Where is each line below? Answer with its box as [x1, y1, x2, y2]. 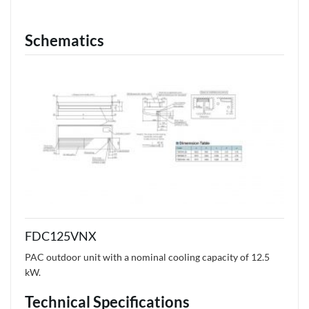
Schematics [25, 30, 104, 50]
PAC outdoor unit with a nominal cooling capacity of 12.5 [25, 250, 270, 263]
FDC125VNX [25, 228, 97, 243]
